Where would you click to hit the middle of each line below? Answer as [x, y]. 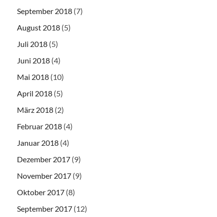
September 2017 [45, 209]
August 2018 [39, 28]
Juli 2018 [32, 44]
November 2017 [44, 176]
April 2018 [35, 93]
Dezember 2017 [44, 159]
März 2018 [35, 110]
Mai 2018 [33, 77]
